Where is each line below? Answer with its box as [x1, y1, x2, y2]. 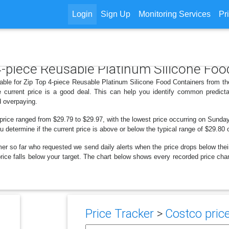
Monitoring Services [138, 10, 211, 18]
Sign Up [100, 10, 130, 18]
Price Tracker [85, 207, 154, 221]
